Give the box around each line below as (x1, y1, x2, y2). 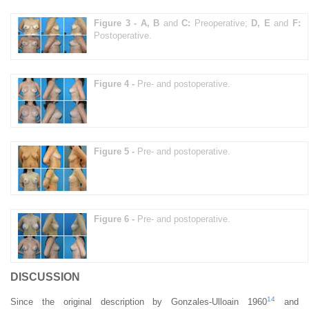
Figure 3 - (94, 17, 141, 28)
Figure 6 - (94, 213, 137, 224)
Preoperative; (190, 17, 252, 28)
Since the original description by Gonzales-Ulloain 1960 (10, 296, 268, 307)
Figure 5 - (94, 146, 137, 157)
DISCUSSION (10, 270, 80, 283)
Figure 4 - (94, 78, 137, 89)
